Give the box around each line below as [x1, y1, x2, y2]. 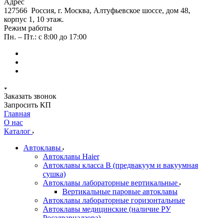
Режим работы [4, 24, 52, 32]
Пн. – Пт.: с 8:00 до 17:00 [4, 33, 87, 41]
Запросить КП [4, 101, 51, 109]
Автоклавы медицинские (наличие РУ [43, 205, 171, 213]
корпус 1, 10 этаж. [4, 15, 64, 23]
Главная [4, 109, 30, 118]
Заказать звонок [4, 92, 56, 100]
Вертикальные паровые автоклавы [62, 187, 178, 196]
